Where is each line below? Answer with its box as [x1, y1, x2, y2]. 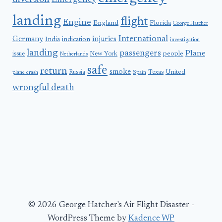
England [93, 20, 118, 27]
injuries [92, 36, 116, 44]
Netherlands [60, 52, 88, 57]
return [40, 66, 67, 77]
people [163, 51, 183, 58]
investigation [170, 37, 200, 43]
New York [90, 51, 117, 57]
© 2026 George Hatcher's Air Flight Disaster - [28, 201, 194, 210]
